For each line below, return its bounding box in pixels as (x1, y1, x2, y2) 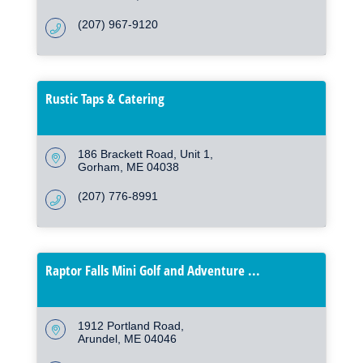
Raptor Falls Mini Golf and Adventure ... (45, 261, 260, 280)
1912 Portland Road (78, 319, 181, 333)
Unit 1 (180, 147, 210, 161)
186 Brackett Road (78, 147, 173, 161)
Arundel (78, 332, 117, 346)
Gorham (78, 160, 120, 174)
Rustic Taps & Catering (45, 89, 164, 109)
